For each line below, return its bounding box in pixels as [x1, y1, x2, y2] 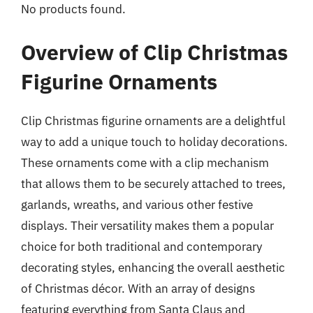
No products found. [21, 1, 126, 17]
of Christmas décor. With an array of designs [21, 280, 255, 296]
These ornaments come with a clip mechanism [21, 154, 269, 170]
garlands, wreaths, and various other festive [21, 196, 253, 212]
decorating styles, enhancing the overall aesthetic [21, 259, 285, 275]
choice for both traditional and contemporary [21, 238, 262, 254]
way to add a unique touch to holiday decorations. [21, 133, 288, 150]
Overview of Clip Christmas [21, 38, 288, 66]
